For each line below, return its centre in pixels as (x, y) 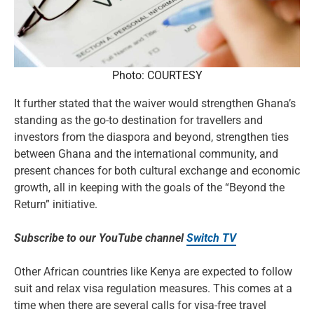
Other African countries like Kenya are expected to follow (153, 272)
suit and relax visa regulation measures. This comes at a (153, 289)
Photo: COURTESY (157, 76)
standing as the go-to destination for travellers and (138, 121)
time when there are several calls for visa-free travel (140, 306)
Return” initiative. (56, 205)
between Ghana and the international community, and (146, 154)
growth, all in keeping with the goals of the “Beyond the (149, 188)
